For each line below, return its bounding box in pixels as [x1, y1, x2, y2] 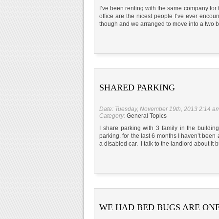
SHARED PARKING [99, 82, 175, 92]
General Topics [127, 112, 167, 119]
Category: [99, 112, 127, 119]
